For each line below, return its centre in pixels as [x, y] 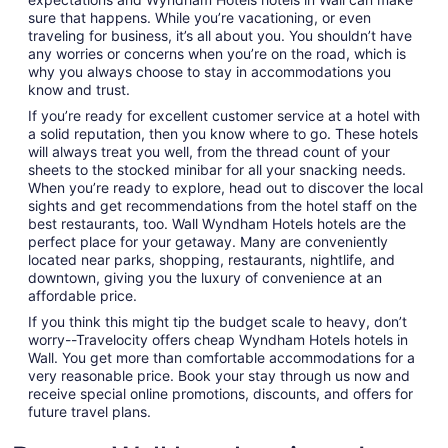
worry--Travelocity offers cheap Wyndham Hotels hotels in [218, 339]
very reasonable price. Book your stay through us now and [219, 375]
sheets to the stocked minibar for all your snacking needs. [217, 169]
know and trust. [79, 89]
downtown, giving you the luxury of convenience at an [205, 277]
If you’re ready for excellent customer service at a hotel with [224, 115]
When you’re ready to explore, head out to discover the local [225, 187]
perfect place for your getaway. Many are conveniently [208, 241]
